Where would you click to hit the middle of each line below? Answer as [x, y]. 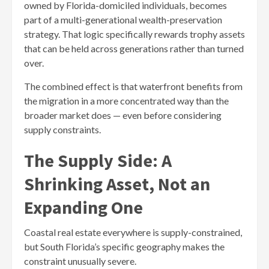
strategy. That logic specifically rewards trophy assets [134, 34]
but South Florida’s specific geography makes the [124, 246]
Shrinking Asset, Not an [117, 183]
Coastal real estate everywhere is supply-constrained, [133, 232]
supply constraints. [62, 129]
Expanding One [83, 207]
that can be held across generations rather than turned [134, 48]
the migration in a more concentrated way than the [126, 100]
